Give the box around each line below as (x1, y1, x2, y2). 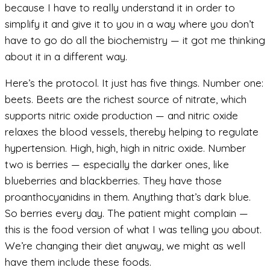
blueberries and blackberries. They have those (5, 174, 222, 187)
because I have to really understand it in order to (5, 1, 235, 14)
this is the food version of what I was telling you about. (5, 223, 262, 236)
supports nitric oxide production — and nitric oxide (5, 109, 238, 122)
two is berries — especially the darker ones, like (5, 158, 229, 171)
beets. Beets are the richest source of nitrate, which (5, 93, 246, 106)
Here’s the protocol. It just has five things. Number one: (5, 77, 263, 90)
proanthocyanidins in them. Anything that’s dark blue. (5, 190, 251, 204)
